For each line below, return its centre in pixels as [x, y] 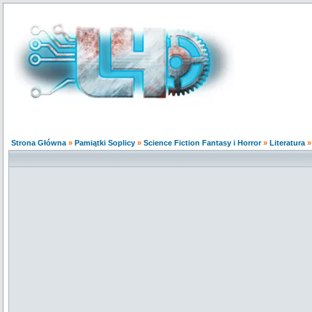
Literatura [287, 143]
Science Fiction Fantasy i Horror [202, 143]
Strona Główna [39, 143]
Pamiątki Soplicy [105, 143]
